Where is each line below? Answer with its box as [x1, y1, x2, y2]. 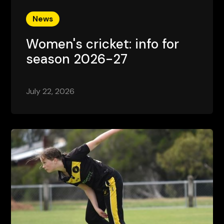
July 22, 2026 [26, 86, 75, 97]
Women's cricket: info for [26, 35, 179, 53]
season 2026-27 [26, 50, 128, 68]
